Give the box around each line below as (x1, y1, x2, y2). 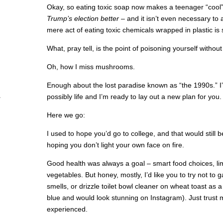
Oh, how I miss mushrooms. (47, 63, 135, 71)
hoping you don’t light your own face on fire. (47, 141, 184, 149)
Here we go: (47, 111, 85, 119)
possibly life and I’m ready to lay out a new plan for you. (47, 93, 222, 101)
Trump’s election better (47, 14, 119, 22)
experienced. (47, 205, 88, 213)
